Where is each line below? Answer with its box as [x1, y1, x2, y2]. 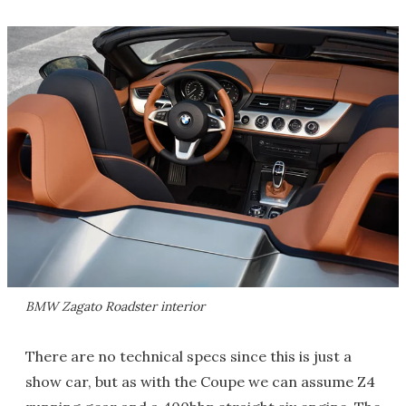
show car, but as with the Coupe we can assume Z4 [25, 372, 375, 391]
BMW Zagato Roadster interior [25, 297, 205, 314]
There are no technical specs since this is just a [25, 346, 352, 365]
